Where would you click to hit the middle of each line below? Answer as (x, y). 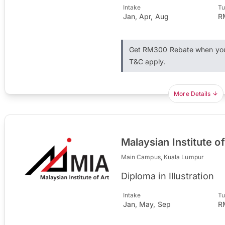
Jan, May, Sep (147, 204)
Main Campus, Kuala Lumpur (162, 157)
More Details (192, 93)
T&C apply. (147, 61)
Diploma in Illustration (167, 176)
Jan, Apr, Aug (146, 16)
